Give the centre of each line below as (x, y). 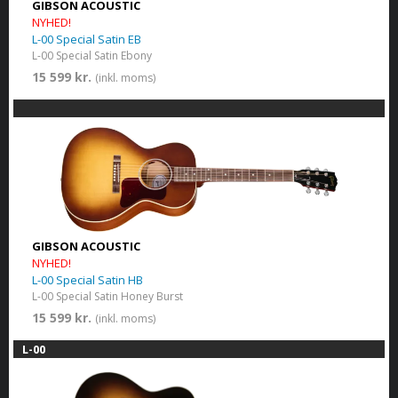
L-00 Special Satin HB (87, 280)
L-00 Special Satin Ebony (92, 56)
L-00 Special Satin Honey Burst (107, 297)
